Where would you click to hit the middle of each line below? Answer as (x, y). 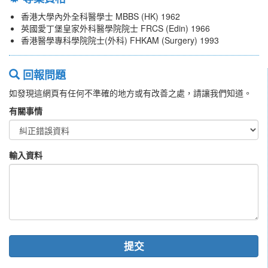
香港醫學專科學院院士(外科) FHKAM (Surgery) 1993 (120, 40)
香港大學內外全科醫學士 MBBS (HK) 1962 (100, 16)
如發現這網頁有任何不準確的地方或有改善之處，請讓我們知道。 (130, 93)
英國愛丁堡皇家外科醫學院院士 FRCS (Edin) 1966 (115, 28)
